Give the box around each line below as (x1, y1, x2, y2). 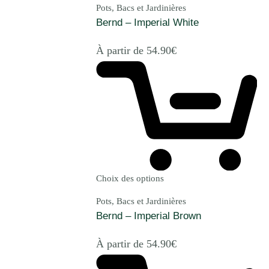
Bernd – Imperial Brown (96, 210, 201, 222)
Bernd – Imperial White (96, 16, 199, 28)
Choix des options (96, 173, 164, 183)
